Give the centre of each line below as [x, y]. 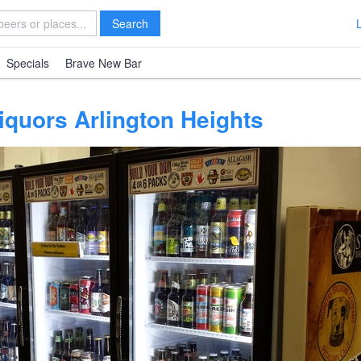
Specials [28, 63]
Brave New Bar [104, 63]
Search [130, 23]
